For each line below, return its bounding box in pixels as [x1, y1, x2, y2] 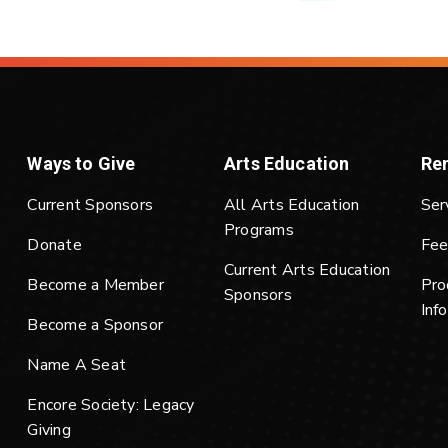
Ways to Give [27, 153, 136, 174]
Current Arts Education [224, 259, 391, 281]
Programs [224, 219, 294, 241]
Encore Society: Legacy [27, 394, 195, 416]
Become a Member [27, 274, 164, 296]
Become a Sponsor [27, 314, 164, 336]
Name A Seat [27, 354, 126, 376]
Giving [27, 419, 71, 441]
